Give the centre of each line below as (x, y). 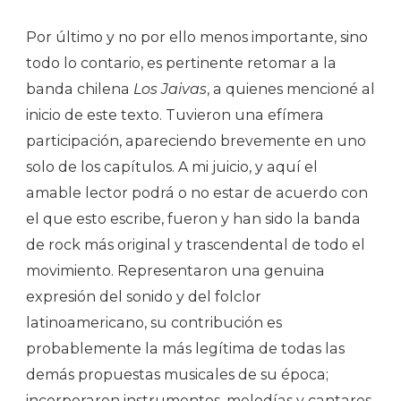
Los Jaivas (170, 89)
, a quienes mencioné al (291, 89)
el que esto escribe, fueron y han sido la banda (193, 218)
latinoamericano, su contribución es (154, 322)
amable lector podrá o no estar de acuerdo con (197, 192)
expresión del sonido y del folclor (144, 296)
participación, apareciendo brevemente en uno (196, 141)
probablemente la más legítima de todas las (185, 348)
